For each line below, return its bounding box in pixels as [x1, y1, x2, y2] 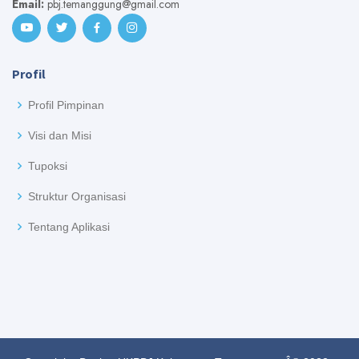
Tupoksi [28, 159, 67, 172]
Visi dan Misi [28, 128, 91, 142]
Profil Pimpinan [28, 98, 104, 111]
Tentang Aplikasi [28, 220, 110, 233]
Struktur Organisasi [28, 189, 126, 203]
